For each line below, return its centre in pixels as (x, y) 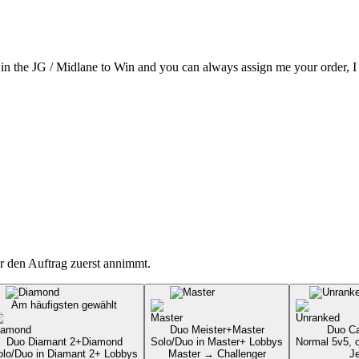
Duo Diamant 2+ (44, 342)
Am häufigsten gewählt (64, 305)
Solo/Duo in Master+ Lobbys (217, 342)
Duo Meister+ (201, 330)
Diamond (102, 342)
